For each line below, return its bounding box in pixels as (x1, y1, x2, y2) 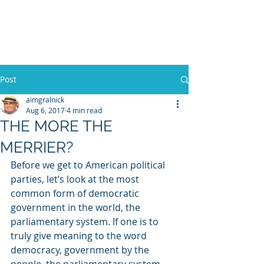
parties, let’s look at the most (11, 173, 141, 186)
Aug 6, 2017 (26, 105, 65, 115)
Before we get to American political (11, 159, 167, 171)
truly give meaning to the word (11, 229, 149, 242)
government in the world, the (11, 201, 143, 214)
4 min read (67, 105, 102, 115)
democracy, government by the (11, 243, 151, 256)
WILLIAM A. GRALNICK (33, 45, 158, 58)
